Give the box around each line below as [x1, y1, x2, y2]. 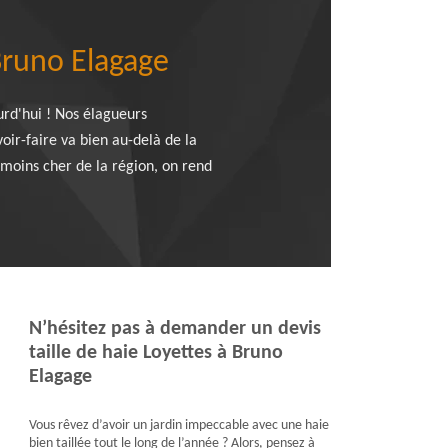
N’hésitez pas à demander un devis [28, 319, 321, 339]
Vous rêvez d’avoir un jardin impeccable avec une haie [28, 418, 329, 433]
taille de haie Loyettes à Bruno [28, 343, 283, 363]
